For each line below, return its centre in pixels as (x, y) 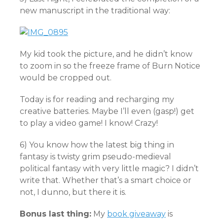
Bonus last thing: (55, 214)
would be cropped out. (66, 78)
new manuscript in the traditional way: (95, 11)
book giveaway (136, 214)
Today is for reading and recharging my (97, 99)
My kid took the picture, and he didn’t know (106, 54)
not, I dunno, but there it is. (73, 192)
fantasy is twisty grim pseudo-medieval (95, 157)
